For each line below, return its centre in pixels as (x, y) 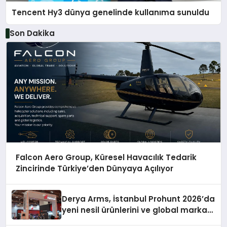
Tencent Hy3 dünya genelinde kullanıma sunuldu (111, 13)
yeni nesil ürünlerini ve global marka (135, 210)
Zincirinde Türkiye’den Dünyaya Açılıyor (94, 169)
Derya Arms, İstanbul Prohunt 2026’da (139, 199)
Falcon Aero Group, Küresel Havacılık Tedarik (106, 158)
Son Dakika (32, 33)
